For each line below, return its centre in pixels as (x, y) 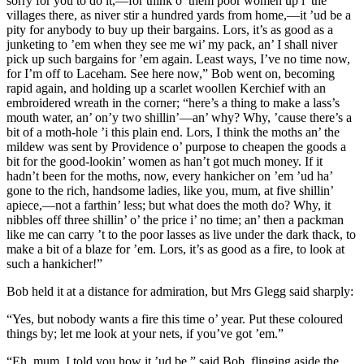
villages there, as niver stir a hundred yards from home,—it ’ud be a (179, 15)
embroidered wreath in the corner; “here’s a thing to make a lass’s (173, 102)
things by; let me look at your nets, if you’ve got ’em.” (145, 333)
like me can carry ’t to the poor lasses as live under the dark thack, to (181, 234)
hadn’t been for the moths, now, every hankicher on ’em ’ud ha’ (169, 175)
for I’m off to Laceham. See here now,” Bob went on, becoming (171, 73)
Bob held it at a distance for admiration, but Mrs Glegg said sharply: (180, 291)
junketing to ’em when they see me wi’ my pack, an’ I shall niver (172, 44)
